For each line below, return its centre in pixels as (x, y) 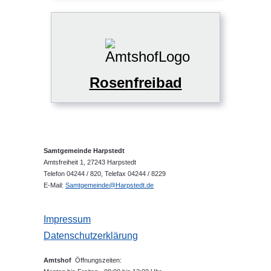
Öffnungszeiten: (98, 260)
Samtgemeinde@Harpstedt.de (109, 185)
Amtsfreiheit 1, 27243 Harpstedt (90, 162)
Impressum (67, 219)
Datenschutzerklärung (91, 235)
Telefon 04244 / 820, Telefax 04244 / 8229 (105, 173)
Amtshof (59, 260)
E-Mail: (54, 185)
